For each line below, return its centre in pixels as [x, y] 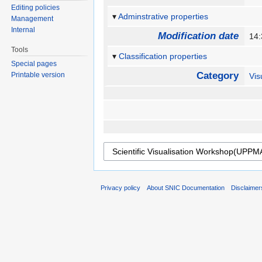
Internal [23, 30]
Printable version [38, 75]
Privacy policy [120, 188]
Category [217, 76]
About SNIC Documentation [186, 188]
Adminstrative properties [163, 17]
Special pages [34, 64]
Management [32, 19]
